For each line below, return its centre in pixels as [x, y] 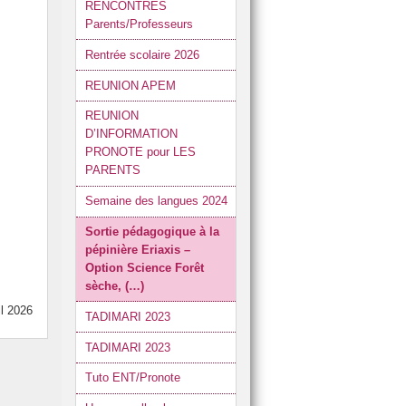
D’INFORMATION [131, 134]
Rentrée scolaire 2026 [142, 54]
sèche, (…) [114, 286]
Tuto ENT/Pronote [132, 378]
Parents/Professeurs [139, 24]
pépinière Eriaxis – [137, 250]
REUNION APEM [130, 85]
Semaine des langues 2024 [156, 201]
